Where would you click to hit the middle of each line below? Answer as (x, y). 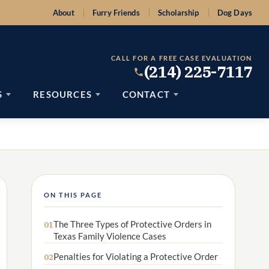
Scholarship (179, 13)
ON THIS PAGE (73, 195)
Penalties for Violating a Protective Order (136, 257)
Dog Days (234, 13)
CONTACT (146, 95)
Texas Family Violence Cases (110, 236)
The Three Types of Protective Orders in (132, 224)
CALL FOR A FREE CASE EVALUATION (181, 58)
